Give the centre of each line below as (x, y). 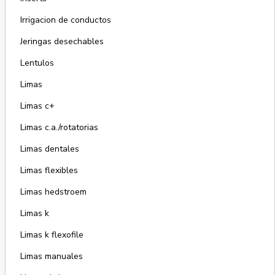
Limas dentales (49, 149)
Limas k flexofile (52, 235)
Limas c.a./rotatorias (59, 128)
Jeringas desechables (62, 42)
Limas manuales (51, 257)
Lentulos (37, 63)
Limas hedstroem (53, 192)
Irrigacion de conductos (65, 20)
